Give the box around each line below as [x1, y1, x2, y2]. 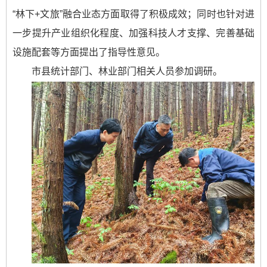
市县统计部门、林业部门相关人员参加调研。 [32, 66, 222, 76]
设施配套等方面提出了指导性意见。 [13, 47, 165, 57]
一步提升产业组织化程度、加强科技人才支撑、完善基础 [13, 28, 254, 38]
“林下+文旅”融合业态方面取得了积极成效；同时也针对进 [13, 9, 254, 19]
